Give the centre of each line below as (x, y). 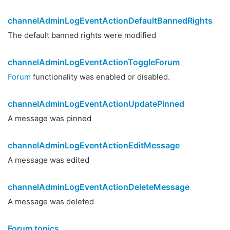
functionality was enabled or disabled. (100, 77)
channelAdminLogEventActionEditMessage (94, 145)
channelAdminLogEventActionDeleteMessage (99, 187)
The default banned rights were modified (82, 35)
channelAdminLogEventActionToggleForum (94, 62)
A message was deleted (51, 202)
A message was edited (49, 160)
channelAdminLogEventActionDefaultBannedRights (110, 21)
